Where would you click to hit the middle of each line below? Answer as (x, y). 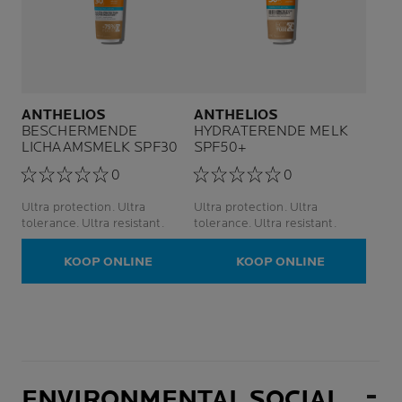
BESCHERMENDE (80, 131)
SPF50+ (220, 147)
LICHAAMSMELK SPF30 (99, 147)
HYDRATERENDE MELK (271, 131)
